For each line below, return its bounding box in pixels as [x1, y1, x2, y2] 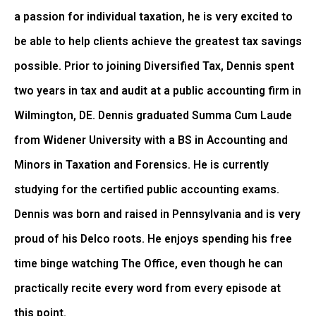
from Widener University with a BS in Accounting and [14, 134, 288, 147]
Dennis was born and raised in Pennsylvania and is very [14, 208, 300, 221]
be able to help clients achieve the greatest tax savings [14, 35, 302, 49]
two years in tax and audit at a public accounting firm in [14, 85, 301, 98]
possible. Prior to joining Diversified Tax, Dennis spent [14, 60, 294, 73]
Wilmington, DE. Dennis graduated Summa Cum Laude [14, 109, 292, 123]
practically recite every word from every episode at [14, 282, 281, 296]
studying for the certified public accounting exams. [14, 183, 279, 197]
